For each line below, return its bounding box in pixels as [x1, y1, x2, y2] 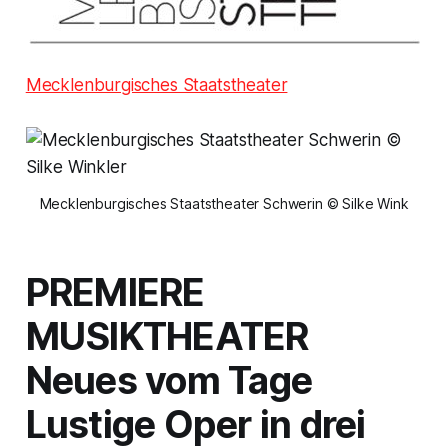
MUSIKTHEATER [25, 313, 309, 359]
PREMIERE [25, 269, 205, 315]
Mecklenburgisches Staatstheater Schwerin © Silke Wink [39, 194, 409, 212]
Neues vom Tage [25, 357, 313, 403]
